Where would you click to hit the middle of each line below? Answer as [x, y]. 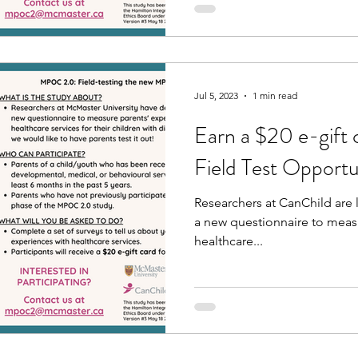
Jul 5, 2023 [216, 95]
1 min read [275, 95]
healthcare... [229, 241]
